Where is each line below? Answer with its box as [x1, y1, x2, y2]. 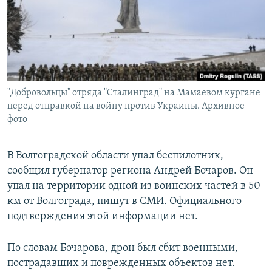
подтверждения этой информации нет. [7, 211, 198, 223]
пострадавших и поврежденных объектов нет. [7, 257, 235, 270]
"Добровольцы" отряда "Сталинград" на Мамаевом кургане [7, 88, 260, 98]
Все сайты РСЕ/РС [21, 142, 106, 154]
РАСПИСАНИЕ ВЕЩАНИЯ [11, 5, 123, 17]
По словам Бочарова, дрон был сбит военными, [7, 242, 238, 254]
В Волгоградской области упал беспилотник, [7, 150, 223, 162]
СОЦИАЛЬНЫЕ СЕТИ [11, 61, 83, 70]
